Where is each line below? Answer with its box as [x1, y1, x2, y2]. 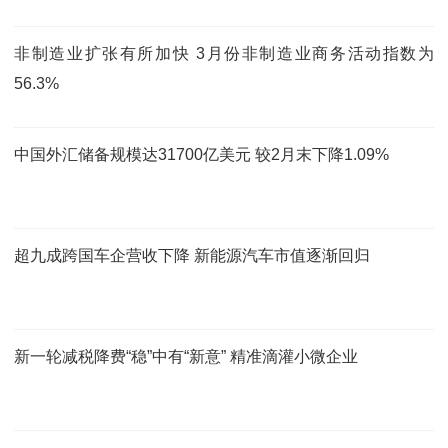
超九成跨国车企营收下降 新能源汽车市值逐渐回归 [14, 246, 370, 264]
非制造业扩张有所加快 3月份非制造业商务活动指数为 [14, 44, 434, 62]
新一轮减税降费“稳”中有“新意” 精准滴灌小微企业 [14, 347, 358, 365]
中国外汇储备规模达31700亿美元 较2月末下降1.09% [14, 145, 389, 163]
